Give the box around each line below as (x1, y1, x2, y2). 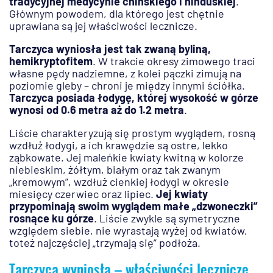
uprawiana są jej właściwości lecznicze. (9, 19, 197, 33)
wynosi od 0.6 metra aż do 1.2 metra (9, 103, 184, 117)
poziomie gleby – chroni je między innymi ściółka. (9, 79, 245, 93)
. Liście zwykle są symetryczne (94, 211, 240, 225)
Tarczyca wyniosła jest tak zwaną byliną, (9, 42, 211, 56)
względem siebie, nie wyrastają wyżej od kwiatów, (9, 224, 247, 238)
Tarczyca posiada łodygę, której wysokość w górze (9, 91, 258, 105)
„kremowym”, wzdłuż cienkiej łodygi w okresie (9, 175, 229, 189)
